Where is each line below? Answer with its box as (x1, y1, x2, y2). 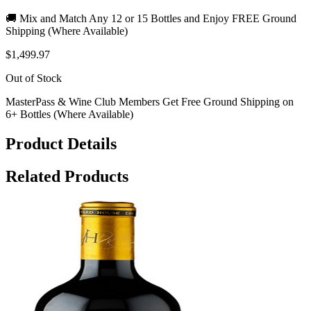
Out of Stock (6, 72, 62, 85)
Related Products (6, 167, 128, 186)
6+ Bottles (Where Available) (6, 108, 133, 121)
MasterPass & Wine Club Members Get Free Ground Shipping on (6, 96, 294, 108)
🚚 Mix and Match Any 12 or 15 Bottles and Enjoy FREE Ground (6, 12, 296, 25)
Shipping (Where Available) (6, 25, 128, 37)
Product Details (6, 135, 117, 153)
